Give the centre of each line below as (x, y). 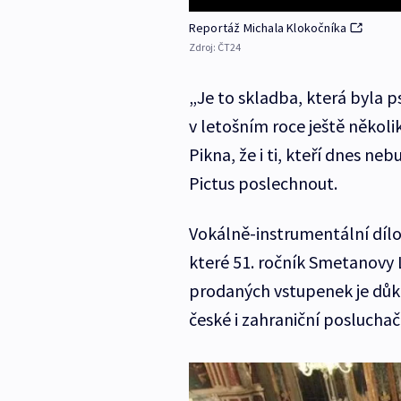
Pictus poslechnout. (263, 183)
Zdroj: (203, 47)
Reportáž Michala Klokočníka (268, 28)
